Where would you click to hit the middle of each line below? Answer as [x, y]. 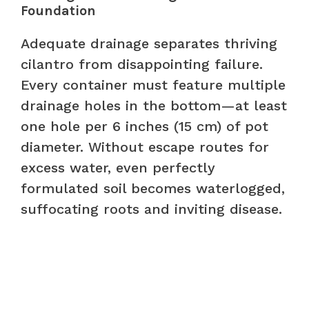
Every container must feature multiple [153, 84]
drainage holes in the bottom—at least [154, 105]
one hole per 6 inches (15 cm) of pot [144, 126]
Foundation [58, 10]
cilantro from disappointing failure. [142, 64]
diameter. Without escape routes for [145, 147]
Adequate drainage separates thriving [149, 43]
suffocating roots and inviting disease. [151, 209]
